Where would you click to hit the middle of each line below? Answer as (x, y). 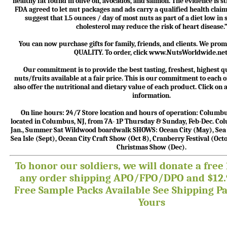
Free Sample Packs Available (84, 190)
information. (152, 96)
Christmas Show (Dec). (152, 147)
